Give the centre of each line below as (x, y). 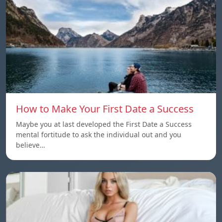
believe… (30, 145)
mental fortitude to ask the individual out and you (99, 135)
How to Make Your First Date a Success (105, 109)
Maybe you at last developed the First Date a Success (104, 124)
